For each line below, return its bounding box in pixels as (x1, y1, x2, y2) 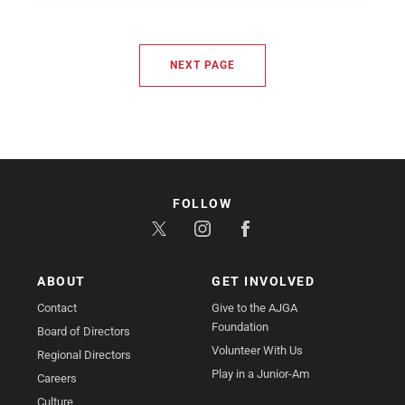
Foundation (212, 320, 268, 334)
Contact (37, 301, 78, 316)
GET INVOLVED (212, 274, 315, 289)
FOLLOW (173, 196, 232, 212)
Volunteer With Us (212, 344, 303, 358)
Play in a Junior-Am (212, 367, 309, 381)
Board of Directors (37, 325, 131, 339)
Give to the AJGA (212, 301, 297, 316)
